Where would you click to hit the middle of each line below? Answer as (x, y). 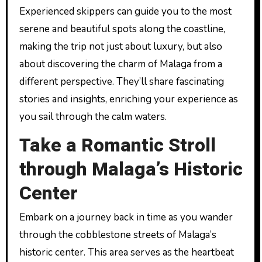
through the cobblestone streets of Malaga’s (118, 235)
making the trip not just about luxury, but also (120, 46)
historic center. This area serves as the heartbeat (126, 252)
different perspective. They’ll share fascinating (121, 81)
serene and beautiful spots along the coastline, (122, 29)
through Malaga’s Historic (131, 169)
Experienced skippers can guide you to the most (125, 11)
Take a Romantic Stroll (117, 145)
